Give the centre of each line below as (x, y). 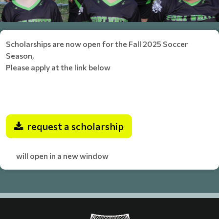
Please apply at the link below (58, 67)
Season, (20, 55)
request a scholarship (75, 126)
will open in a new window (57, 156)
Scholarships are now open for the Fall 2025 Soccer (97, 44)
